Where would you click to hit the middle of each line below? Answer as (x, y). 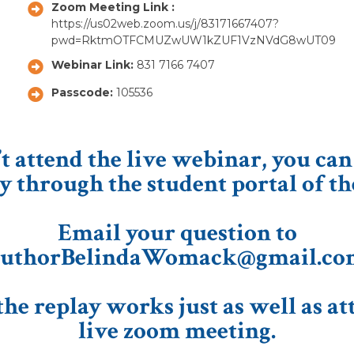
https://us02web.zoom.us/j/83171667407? (165, 23)
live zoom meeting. (177, 331)
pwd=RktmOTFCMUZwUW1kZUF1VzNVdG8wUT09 (194, 40)
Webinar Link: (94, 64)
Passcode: (84, 92)
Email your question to (177, 233)
